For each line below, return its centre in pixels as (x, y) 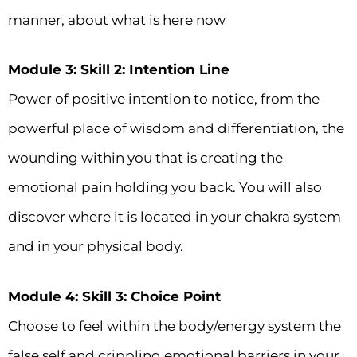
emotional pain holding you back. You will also (165, 188)
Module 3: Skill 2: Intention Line (119, 70)
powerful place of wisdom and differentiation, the (176, 129)
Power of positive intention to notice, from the (164, 99)
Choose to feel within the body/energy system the (175, 326)
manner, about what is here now (118, 20)
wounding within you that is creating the (145, 158)
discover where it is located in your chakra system (175, 217)
